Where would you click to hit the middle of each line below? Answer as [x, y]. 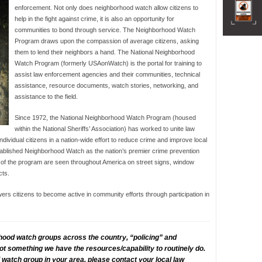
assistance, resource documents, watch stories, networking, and [106, 85]
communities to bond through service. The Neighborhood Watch [105, 30]
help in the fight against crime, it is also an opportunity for [94, 19]
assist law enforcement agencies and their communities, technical [107, 74]
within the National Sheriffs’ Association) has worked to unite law [105, 129]
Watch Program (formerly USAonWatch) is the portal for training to [108, 63]
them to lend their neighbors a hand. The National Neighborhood [105, 52]
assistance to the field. [46, 96]
